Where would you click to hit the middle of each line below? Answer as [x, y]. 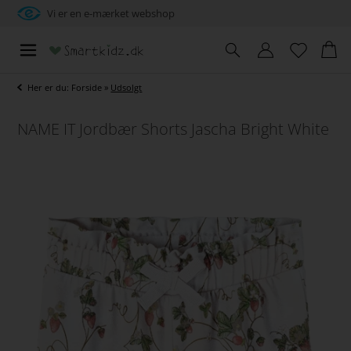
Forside [87, 87]
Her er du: [50, 87]
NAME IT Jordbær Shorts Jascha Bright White [174, 129]
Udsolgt [127, 87]
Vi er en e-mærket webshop [111, 13]
